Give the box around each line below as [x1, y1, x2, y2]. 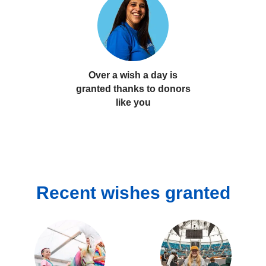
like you [115, 97, 151, 108]
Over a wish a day [88, 70, 167, 81]
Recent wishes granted [36, 183, 230, 203]
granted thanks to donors [75, 84, 191, 94]
